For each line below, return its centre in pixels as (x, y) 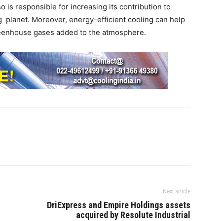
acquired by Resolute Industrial (133, 215)
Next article (177, 191)
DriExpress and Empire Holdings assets (119, 205)
